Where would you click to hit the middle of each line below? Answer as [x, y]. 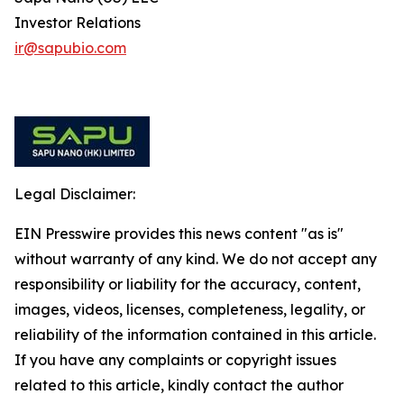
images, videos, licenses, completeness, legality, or [190, 309]
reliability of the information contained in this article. [195, 335]
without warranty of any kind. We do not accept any [196, 259]
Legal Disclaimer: [75, 194]
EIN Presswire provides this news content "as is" [179, 234]
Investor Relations [78, 23]
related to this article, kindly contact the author [179, 385]
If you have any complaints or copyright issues [175, 360]
